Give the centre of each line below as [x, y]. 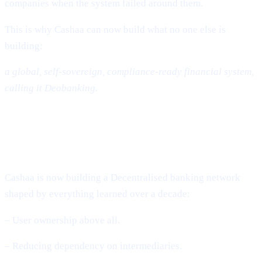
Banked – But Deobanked [85, 148]
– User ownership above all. [62, 220]
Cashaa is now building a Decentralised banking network [123, 178]
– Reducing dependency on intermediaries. [93, 246]
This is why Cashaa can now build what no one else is [115, 29]
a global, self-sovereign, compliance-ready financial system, [129, 72]
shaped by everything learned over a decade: [97, 194]
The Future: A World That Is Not [110, 130]
